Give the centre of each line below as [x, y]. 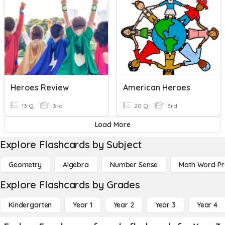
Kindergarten [30, 205]
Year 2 [124, 205]
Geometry [25, 165]
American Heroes [157, 87]
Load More [113, 125]
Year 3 [165, 205]
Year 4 [207, 205]
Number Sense [134, 165]
